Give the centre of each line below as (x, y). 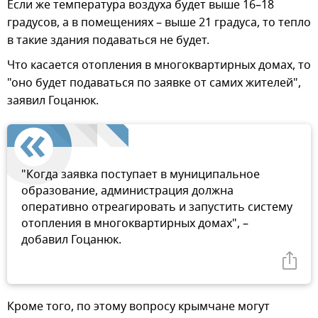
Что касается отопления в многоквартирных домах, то (159, 65)
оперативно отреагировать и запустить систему (157, 207)
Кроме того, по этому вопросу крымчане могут (138, 306)
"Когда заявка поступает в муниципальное (141, 174)
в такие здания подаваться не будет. (108, 40)
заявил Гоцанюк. (53, 100)
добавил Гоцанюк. (71, 240)
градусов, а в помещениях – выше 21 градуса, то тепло (159, 22)
